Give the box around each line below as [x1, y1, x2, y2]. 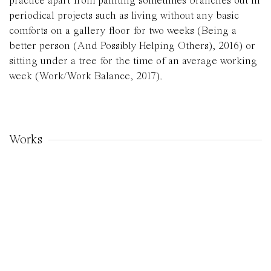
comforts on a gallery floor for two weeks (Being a [9, 25, 237, 37]
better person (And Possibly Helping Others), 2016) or [9, 41, 255, 52]
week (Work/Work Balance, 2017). [9, 71, 163, 82]
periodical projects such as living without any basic [9, 10, 239, 22]
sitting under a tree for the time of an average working [9, 56, 257, 67]
